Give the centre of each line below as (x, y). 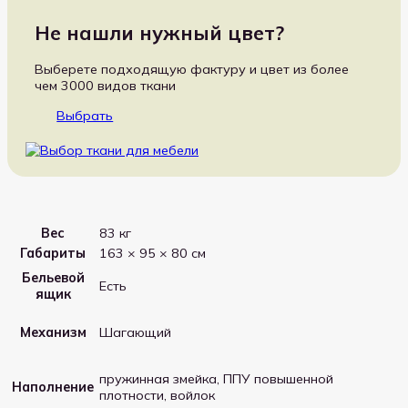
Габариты (53, 253)
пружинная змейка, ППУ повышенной (216, 379)
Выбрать (85, 115)
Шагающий (135, 333)
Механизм (53, 332)
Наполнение (53, 387)
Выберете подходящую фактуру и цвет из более (192, 70)
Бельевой (53, 277)
